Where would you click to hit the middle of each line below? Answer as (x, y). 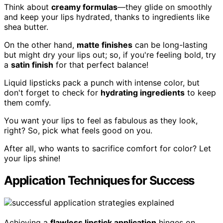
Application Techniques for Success (99, 181)
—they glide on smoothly (165, 7)
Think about (28, 7)
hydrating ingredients (143, 93)
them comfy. (27, 103)
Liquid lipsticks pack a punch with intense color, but (102, 83)
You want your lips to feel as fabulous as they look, (101, 121)
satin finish (32, 65)
